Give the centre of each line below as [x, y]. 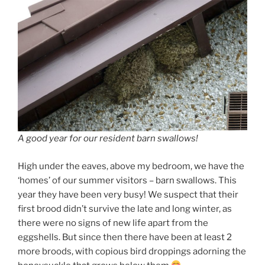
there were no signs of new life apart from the [113, 223]
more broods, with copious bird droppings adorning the [132, 251]
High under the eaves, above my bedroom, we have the [131, 166]
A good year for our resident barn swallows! [108, 139]
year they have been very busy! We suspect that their [128, 194]
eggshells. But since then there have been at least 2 [125, 237]
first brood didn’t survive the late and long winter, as [125, 209]
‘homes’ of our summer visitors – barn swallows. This [127, 180]
